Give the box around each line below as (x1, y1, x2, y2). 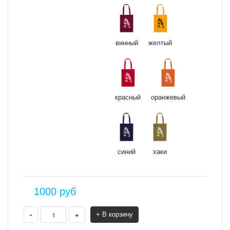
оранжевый (151, 92, 185, 102)
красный (115, 92, 141, 102)
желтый (148, 37, 172, 47)
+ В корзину (96, 210, 133, 218)
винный (115, 37, 138, 47)
